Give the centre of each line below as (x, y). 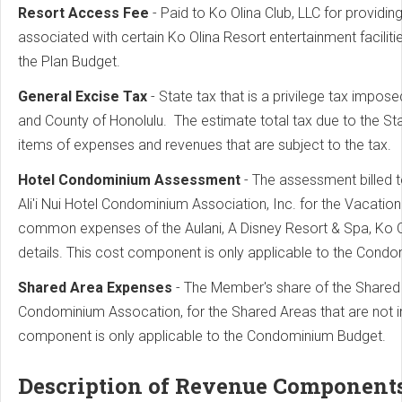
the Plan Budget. (73, 62)
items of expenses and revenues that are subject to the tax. (205, 145)
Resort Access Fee (83, 13)
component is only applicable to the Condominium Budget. (202, 336)
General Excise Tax (83, 97)
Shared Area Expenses (95, 288)
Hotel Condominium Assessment (129, 180)
